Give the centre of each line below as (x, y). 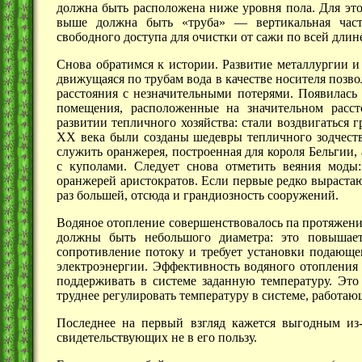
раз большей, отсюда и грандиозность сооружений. (198, 196)
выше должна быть (119, 23)
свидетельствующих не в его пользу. (157, 338)
